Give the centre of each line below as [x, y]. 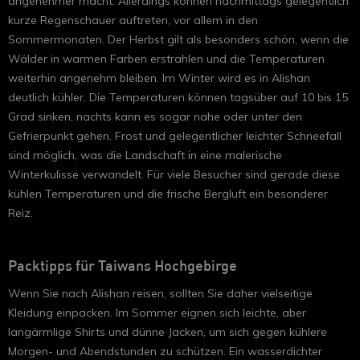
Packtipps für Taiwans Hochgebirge [123, 266]
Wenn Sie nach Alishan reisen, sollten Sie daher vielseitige [160, 293]
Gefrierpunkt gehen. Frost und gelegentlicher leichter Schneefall [175, 135]
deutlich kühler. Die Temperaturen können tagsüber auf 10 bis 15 [178, 97]
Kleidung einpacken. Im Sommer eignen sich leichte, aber [157, 312]
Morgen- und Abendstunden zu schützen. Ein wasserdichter [165, 351]
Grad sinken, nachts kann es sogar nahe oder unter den [155, 116]
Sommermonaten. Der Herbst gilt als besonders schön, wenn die [178, 39]
